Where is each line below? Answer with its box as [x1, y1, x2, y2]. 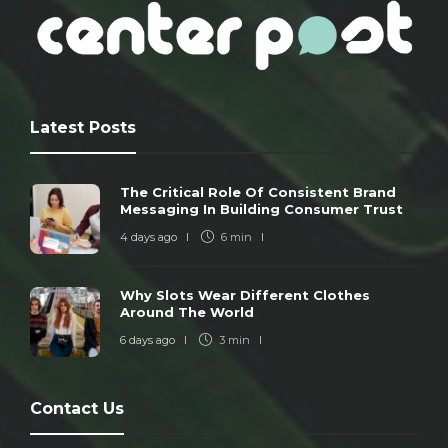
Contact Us [30, 399, 124, 419]
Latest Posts [30, 118, 136, 138]
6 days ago [120, 333, 175, 348]
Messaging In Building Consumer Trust [120, 201, 407, 218]
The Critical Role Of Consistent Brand [120, 184, 396, 201]
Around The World [120, 304, 258, 321]
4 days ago [120, 230, 177, 245]
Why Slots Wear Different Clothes [120, 287, 370, 304]
